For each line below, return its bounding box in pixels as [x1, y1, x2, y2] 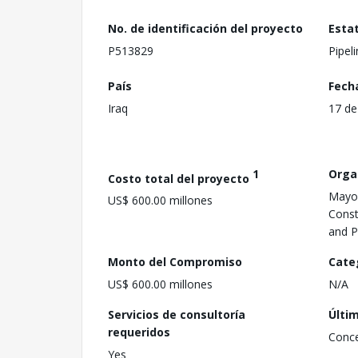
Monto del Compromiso [108, 253, 242, 269]
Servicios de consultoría [108, 306, 245, 322]
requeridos [108, 324, 170, 340]
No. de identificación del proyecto [108, 21, 303, 36]
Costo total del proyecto [108, 170, 253, 186]
